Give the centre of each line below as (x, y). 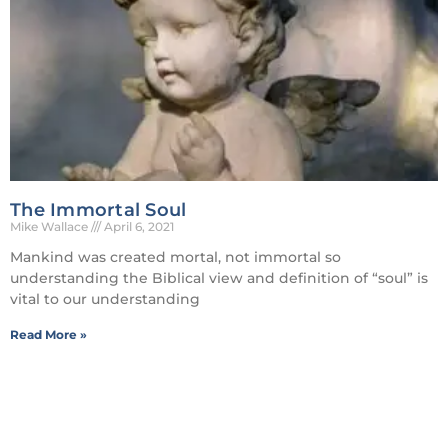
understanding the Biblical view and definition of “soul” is (219, 277)
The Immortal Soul (98, 209)
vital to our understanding (105, 298)
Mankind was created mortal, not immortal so (175, 256)
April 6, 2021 (137, 226)
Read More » (48, 334)
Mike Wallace (50, 226)
